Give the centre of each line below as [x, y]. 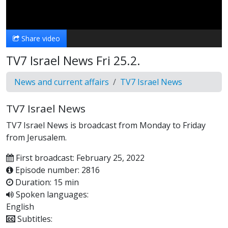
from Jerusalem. [36, 137]
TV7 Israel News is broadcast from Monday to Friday [106, 125]
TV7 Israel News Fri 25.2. [73, 60]
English [20, 206]
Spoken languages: [51, 194]
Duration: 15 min [46, 182]
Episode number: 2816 [56, 170]
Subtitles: [34, 219]
